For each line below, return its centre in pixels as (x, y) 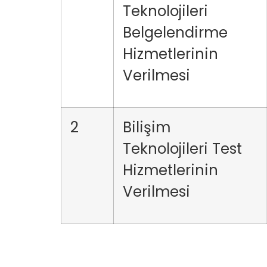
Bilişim (147, 127)
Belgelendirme (175, 32)
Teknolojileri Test (182, 149)
